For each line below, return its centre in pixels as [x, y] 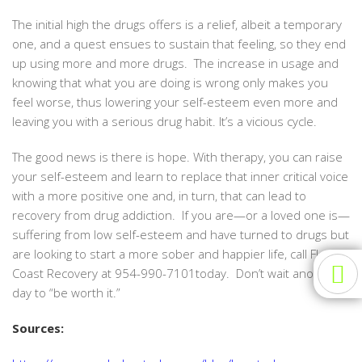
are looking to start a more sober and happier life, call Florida [179, 253]
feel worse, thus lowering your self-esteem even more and [175, 101]
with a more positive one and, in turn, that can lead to [159, 195]
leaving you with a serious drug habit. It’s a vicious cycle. [164, 121]
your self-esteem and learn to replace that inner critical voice [180, 176]
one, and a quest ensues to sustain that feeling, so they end [179, 43]
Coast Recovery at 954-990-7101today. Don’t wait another [175, 273]
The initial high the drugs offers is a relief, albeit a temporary [177, 24]
